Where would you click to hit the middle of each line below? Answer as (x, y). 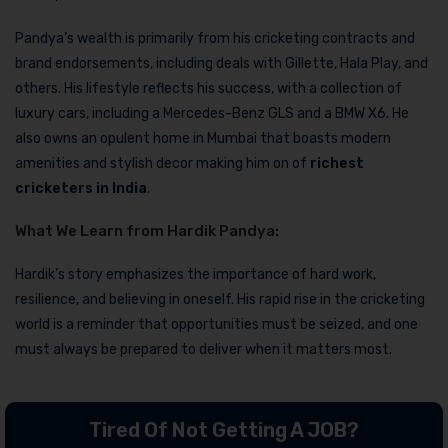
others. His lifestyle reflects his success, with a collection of (208, 89)
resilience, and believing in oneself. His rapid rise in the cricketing (220, 300)
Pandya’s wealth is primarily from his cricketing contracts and (215, 39)
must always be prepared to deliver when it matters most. (203, 350)
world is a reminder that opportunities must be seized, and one (216, 325)
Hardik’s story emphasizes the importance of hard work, (195, 275)
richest (337, 164)
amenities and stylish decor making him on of (162, 164)
